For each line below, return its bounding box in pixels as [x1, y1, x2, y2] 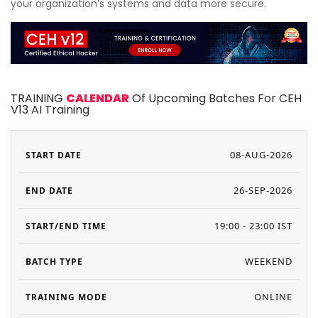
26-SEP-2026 [234, 183, 292, 197]
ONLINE [254, 290, 292, 303]
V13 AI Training [11, 101, 89, 118]
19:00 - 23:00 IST [214, 219, 292, 232]
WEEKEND [245, 254, 292, 268]
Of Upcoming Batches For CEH [129, 89, 302, 106]
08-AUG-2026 [230, 148, 292, 161]
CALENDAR [66, 89, 129, 106]
